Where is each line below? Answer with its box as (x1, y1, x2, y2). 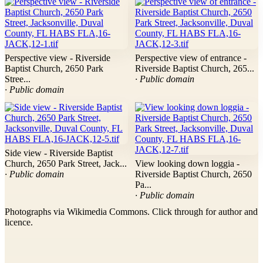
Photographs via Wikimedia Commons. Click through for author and (5, 207, 258, 217)
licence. (5, 217, 33, 228)
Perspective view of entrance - (135, 53, 247, 63)
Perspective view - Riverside (5, 53, 110, 63)
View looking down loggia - (135, 159, 240, 169)
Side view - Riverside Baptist (5, 148, 113, 159)
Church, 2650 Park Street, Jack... (5, 159, 127, 169)
